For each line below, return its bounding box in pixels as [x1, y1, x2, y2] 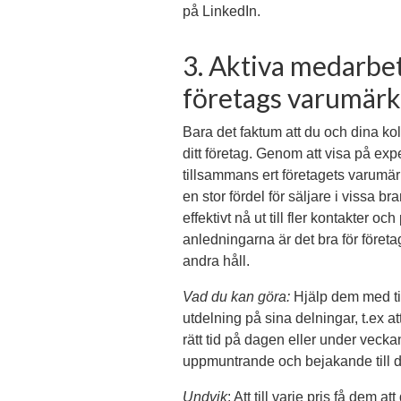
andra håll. [183, 253, 250, 269]
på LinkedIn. [183, 4, 260, 20]
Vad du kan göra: [183, 289, 290, 305]
